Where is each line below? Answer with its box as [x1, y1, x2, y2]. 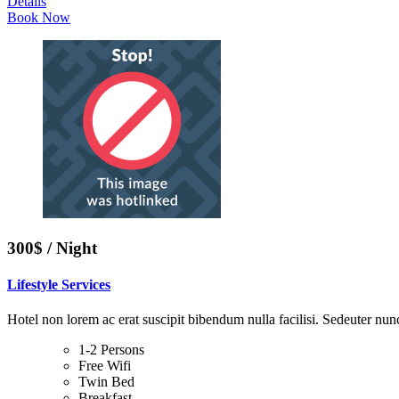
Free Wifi [78, 358, 131, 374]
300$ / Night [7, 238, 97, 257]
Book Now [7, 10, 70, 25]
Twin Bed [78, 374, 134, 390]
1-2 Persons [78, 342, 144, 358]
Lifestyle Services [7, 276, 110, 292]
